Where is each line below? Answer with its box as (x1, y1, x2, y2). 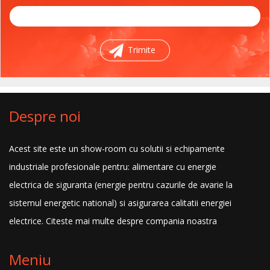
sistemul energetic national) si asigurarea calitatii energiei (9, 197, 231, 209)
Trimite (127, 44, 155, 55)
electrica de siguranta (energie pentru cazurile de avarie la (9, 179, 233, 190)
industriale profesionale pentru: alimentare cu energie (9, 161, 216, 172)
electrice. (9, 215, 43, 227)
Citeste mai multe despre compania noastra (43, 215, 217, 227)
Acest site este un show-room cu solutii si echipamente (9, 143, 225, 154)
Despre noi (9, 106, 81, 126)
